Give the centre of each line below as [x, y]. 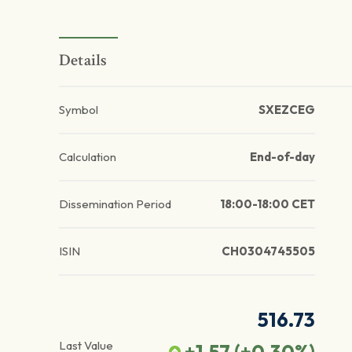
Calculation [88, 157]
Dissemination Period [115, 204]
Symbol [79, 110]
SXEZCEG [286, 110]
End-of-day [282, 157]
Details [83, 60]
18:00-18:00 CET [267, 204]
